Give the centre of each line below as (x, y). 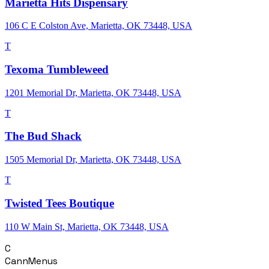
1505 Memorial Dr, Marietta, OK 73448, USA (93, 160)
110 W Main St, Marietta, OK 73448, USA (87, 226)
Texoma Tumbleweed (57, 69)
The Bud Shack (43, 136)
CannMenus (31, 261)
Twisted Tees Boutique (59, 203)
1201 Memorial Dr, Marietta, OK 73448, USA (93, 92)
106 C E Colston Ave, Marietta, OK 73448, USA (98, 26)
